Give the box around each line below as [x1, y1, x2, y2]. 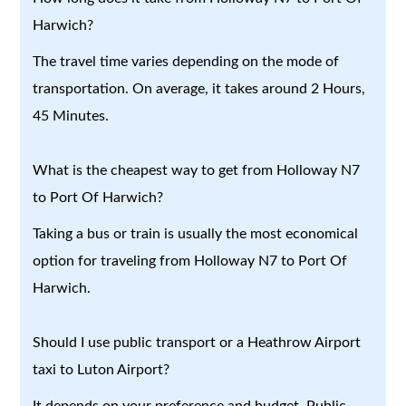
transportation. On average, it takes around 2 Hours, [33, 81, 366, 96]
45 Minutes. [33, 108, 110, 123]
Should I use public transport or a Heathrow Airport [33, 334, 362, 350]
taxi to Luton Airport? [33, 362, 170, 377]
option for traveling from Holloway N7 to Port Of [33, 253, 348, 268]
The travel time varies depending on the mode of [33, 53, 340, 69]
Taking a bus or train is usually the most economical [33, 226, 359, 241]
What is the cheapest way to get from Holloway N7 [33, 162, 361, 178]
